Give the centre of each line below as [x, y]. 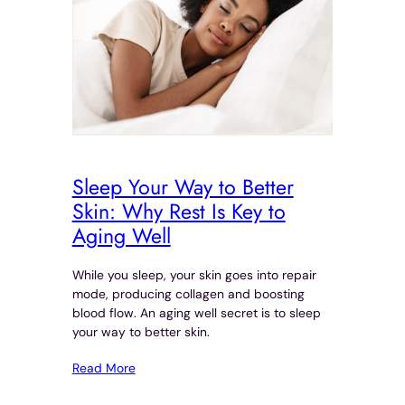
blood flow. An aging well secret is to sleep [196, 313]
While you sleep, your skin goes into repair [194, 275]
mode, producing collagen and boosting [188, 294]
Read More [104, 368]
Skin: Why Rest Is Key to [179, 211]
